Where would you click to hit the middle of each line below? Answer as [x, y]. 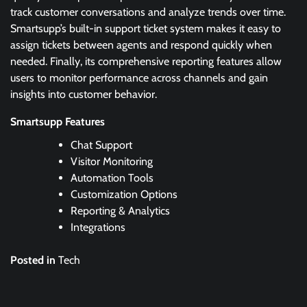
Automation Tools [112, 177]
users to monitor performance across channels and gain [139, 77]
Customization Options [124, 194]
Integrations [98, 227]
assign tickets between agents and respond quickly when [141, 45]
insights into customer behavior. [84, 94]
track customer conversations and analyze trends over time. [148, 12]
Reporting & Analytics [120, 210]
